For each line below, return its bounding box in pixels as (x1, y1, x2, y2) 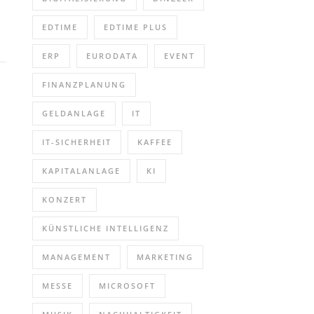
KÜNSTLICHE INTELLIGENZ (42, 223, 169, 233)
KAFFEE (137, 137, 172, 147)
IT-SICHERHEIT (42, 137, 111, 147)
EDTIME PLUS (104, 22, 168, 32)
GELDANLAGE (42, 108, 106, 118)
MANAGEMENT (42, 252, 111, 262)
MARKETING (137, 252, 193, 262)
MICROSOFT (99, 280, 156, 291)
